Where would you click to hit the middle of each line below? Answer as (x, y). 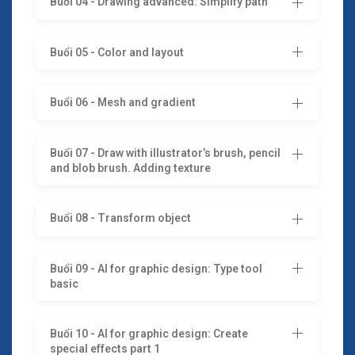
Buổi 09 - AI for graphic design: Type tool (156, 268)
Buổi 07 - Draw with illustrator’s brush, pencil (165, 153)
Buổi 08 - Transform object (120, 218)
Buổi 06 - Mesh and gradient (123, 103)
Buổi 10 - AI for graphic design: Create (149, 333)
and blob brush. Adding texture (130, 168)
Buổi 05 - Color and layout (117, 52)
